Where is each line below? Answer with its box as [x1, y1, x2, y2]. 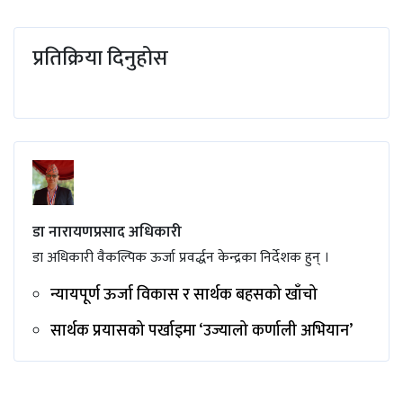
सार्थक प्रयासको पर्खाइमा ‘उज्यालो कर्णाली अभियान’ [50, 318, 353, 345]
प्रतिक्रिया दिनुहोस [32, 40, 168, 77]
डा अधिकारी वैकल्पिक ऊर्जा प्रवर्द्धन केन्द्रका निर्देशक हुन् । [32, 246, 329, 271]
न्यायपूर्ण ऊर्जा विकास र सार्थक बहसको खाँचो [50, 282, 318, 309]
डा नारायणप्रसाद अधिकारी [32, 219, 182, 246]
